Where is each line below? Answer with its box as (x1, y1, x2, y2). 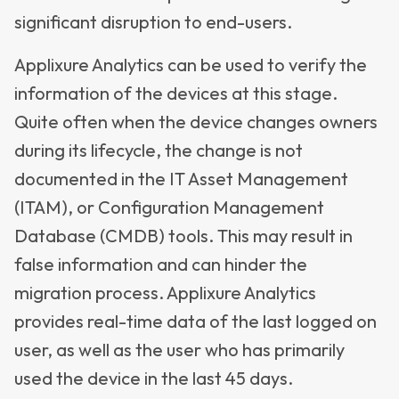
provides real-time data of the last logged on (14, 310, 377, 332)
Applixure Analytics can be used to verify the (14, 53, 367, 76)
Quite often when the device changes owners (14, 110, 378, 133)
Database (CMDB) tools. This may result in (14, 224, 353, 247)
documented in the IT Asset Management (14, 167, 348, 190)
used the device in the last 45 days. (14, 367, 293, 389)
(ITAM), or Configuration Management (14, 196, 324, 218)
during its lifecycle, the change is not (14, 139, 303, 161)
